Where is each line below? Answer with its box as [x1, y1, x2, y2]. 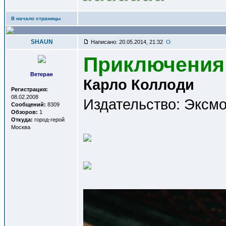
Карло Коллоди [83, 76, 194, 93]
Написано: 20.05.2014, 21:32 [89, 39, 166, 45]
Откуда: [11, 117, 33, 123]
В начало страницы [11, 16, 61, 21]
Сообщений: [11, 101, 46, 107]
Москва [11, 124, 30, 130]
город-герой [33, 117, 65, 123]
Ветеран [30, 71, 53, 77]
